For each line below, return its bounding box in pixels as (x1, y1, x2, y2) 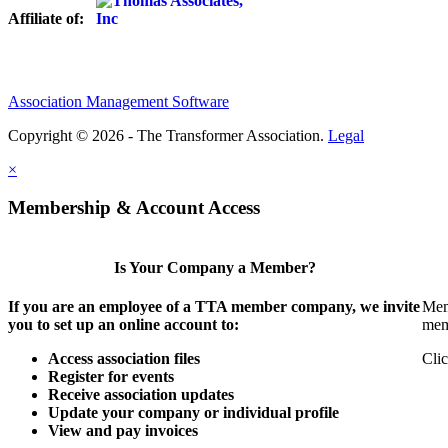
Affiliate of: (8, 9, 96, 27)
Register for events (48, 368, 174, 386)
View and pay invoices (48, 422, 198, 440)
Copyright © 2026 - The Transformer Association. (8, 126, 328, 144)
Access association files (48, 350, 200, 368)
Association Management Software (8, 92, 229, 110)
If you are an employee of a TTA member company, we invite (8, 298, 420, 316)
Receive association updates (48, 386, 234, 404)
